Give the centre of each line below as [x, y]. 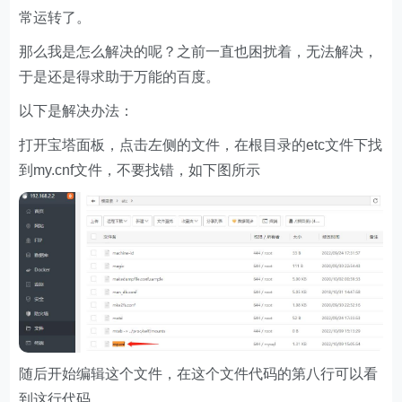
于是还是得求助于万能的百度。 [120, 77]
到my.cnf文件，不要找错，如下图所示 [140, 170]
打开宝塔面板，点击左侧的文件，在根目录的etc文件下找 [201, 145]
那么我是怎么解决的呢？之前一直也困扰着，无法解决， [199, 52]
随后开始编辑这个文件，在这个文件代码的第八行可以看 [199, 374]
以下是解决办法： [77, 111]
